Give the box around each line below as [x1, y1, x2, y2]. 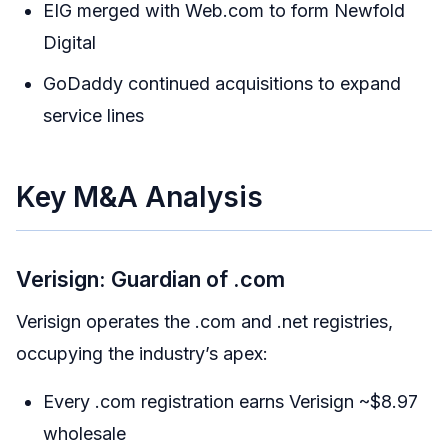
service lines [43, 104, 144, 126]
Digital [43, 31, 96, 53]
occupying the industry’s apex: [16, 342, 268, 364]
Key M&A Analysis [16, 179, 263, 214]
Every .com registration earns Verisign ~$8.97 [43, 390, 418, 412]
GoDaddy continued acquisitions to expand [43, 72, 401, 94]
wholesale [43, 422, 126, 444]
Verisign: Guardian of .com [16, 265, 285, 292]
